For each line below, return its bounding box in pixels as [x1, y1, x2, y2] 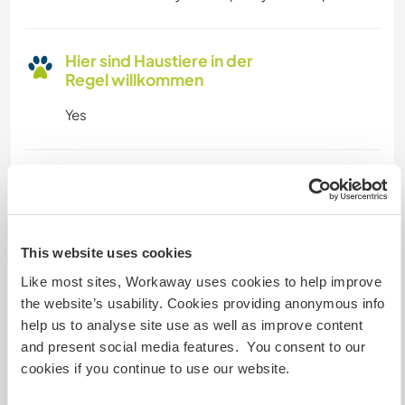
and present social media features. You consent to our [21, 338, 365, 354]
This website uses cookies [21, 245, 193, 260]
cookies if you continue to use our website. [21, 360, 290, 376]
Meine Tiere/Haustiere [65, 292, 236, 313]
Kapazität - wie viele [65, 171, 220, 192]
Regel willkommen [65, 69, 203, 89]
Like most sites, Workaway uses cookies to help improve [21, 273, 381, 289]
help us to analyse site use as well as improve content [21, 316, 363, 333]
